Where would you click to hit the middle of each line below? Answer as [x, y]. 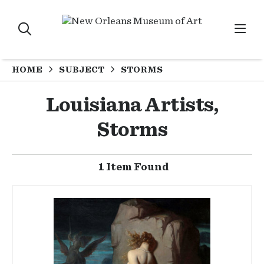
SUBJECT [82, 70]
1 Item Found [133, 167]
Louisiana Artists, [132, 105]
